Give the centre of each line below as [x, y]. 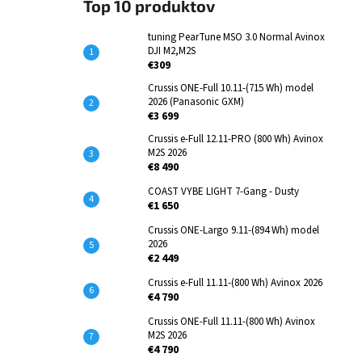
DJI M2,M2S [172, 51]
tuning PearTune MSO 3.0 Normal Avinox [236, 37]
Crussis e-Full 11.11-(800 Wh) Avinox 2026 [235, 283]
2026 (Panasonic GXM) [196, 102]
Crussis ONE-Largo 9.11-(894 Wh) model [234, 230]
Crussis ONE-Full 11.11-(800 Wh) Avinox [232, 322]
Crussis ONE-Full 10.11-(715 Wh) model [231, 88]
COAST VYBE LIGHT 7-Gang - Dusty [223, 192]
